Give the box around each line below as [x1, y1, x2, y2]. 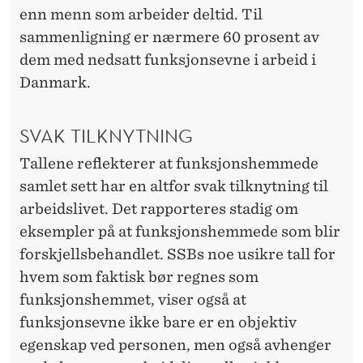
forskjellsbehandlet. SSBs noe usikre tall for [19, 246, 335, 263]
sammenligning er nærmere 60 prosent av [19, 28, 319, 45]
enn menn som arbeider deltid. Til [19, 5, 263, 23]
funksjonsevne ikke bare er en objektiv [19, 314, 297, 331]
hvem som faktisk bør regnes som [19, 268, 258, 286]
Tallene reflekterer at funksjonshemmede [19, 155, 318, 173]
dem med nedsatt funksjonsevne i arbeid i [19, 50, 316, 68]
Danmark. [19, 73, 91, 91]
